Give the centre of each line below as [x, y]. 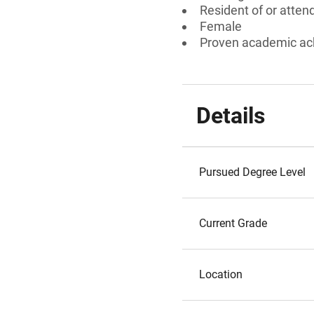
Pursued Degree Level [252, 172]
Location [221, 274]
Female [221, 26]
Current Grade [233, 223]
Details [231, 116]
